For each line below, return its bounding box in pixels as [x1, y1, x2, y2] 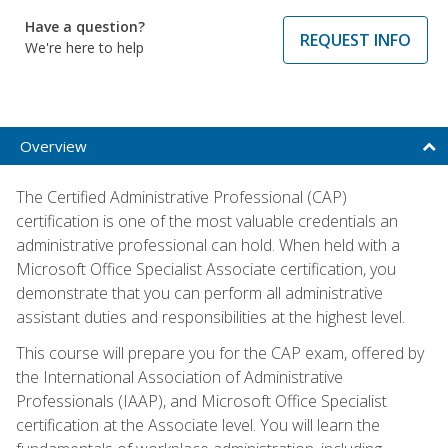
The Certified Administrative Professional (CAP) [16, 185, 347, 208]
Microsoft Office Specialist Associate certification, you [16, 257, 396, 280]
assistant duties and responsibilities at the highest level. [16, 305, 405, 328]
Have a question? [25, 16, 145, 36]
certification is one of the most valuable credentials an [16, 209, 398, 232]
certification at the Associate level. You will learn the [16, 413, 380, 436]
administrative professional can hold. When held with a [16, 233, 400, 256]
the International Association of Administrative [16, 365, 343, 388]
